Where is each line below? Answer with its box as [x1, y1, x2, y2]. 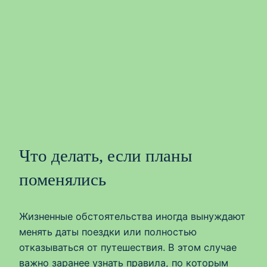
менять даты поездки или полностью [19, 226, 197, 238]
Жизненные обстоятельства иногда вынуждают [19, 210, 246, 223]
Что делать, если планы [19, 146, 192, 166]
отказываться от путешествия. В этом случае [19, 241, 237, 254]
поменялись [19, 170, 106, 190]
